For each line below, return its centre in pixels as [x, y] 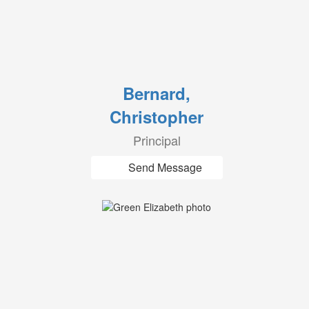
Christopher [157, 117]
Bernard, [157, 93]
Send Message [165, 167]
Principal [157, 140]
